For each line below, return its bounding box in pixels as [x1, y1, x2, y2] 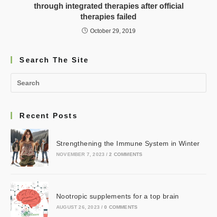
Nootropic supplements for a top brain [56, 192, 179, 200]
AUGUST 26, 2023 [56, 204, 100, 210]
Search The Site [19, 56, 89, 64]
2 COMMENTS [109, 152, 143, 157]
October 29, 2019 [90, 28, 136, 35]
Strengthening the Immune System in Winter [56, 139, 200, 148]
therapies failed [80, 13, 137, 21]
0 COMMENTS [104, 204, 138, 210]
